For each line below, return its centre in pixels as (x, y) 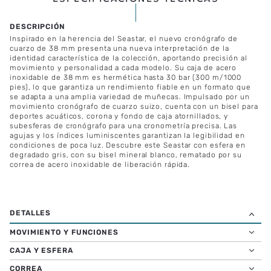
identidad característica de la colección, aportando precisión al (129, 58)
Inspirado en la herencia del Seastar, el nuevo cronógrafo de (124, 38)
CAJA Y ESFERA (41, 251)
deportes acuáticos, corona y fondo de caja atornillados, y (119, 116)
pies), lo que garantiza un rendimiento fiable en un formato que (130, 87)
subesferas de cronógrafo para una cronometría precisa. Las (124, 126)
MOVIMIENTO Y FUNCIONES (64, 233)
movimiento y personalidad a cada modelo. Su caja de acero (123, 67)
